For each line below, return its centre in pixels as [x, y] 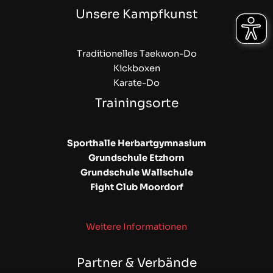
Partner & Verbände [136, 263]
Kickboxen [136, 69]
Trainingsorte [136, 104]
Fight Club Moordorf [136, 187]
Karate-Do [136, 83]
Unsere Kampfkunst [136, 14]
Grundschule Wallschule [136, 173]
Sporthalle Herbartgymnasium [136, 144]
